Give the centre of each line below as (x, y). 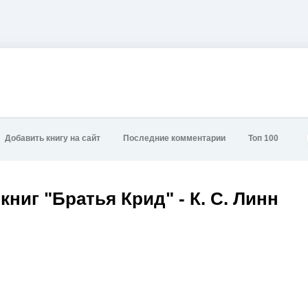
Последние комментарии (174, 139)
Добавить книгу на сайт (53, 139)
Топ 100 (263, 139)
